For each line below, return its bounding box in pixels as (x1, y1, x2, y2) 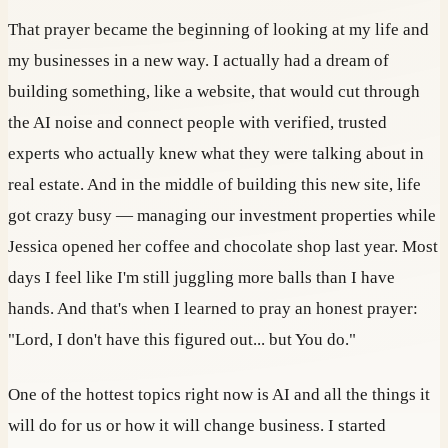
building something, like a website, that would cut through (8, 82, 420, 102)
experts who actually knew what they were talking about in (8, 144, 424, 164)
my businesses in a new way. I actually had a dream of (8, 51, 389, 71)
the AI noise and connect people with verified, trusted (8, 113, 387, 133)
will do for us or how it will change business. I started (8, 416, 386, 436)
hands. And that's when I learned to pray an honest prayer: (8, 299, 418, 319)
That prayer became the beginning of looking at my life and (8, 20, 429, 40)
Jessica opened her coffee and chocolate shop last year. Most (8, 237, 438, 257)
